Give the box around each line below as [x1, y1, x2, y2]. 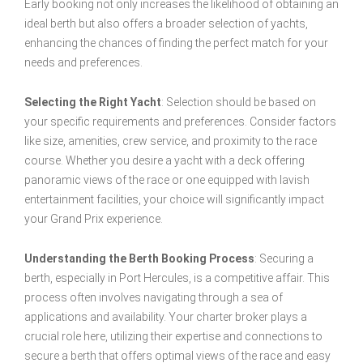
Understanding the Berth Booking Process [24, 252, 254, 266]
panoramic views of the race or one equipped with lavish [24, 173, 310, 187]
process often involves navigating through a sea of [24, 291, 283, 305]
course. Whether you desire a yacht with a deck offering [24, 154, 305, 168]
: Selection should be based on [161, 96, 316, 109]
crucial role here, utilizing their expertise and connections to [24, 330, 322, 344]
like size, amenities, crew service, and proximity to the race [24, 135, 317, 148]
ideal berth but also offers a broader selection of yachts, [24, 17, 308, 31]
